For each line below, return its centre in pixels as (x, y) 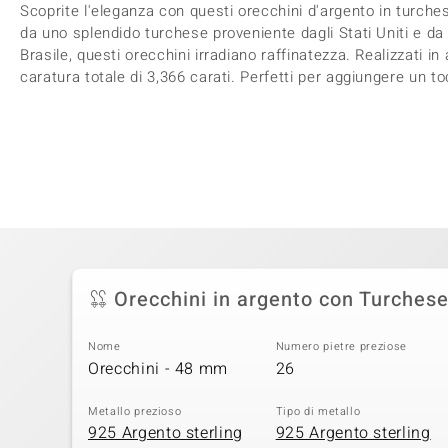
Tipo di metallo (318, 411)
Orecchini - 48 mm (158, 368)
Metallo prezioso (135, 411)
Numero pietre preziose (341, 346)
